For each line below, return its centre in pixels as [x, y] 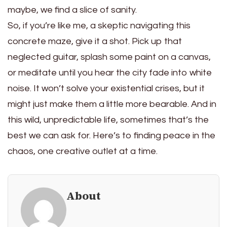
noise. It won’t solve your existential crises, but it [106, 88]
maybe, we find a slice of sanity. [72, 10]
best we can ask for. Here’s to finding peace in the [111, 135]
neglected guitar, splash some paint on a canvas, [109, 57]
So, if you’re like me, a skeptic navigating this [99, 25]
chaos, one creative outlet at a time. [83, 151]
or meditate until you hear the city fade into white [110, 72]
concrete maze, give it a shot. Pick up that [95, 41]
